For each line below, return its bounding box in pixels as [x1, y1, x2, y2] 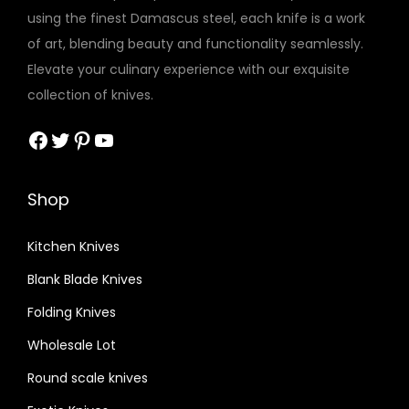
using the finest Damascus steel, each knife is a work [27, 8, 365, 27]
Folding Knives [27, 302, 116, 321]
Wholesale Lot [27, 335, 116, 354]
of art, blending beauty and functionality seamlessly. [27, 34, 363, 53]
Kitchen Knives [27, 236, 120, 256]
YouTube [92, 123, 106, 154]
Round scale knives [27, 368, 148, 387]
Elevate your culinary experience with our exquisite [27, 59, 350, 79]
